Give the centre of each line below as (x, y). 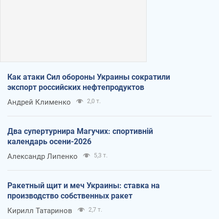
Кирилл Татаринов (40, 210)
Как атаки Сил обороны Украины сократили (89, 77)
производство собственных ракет (70, 196)
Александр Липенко (43, 156)
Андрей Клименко (39, 102)
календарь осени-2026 (49, 141)
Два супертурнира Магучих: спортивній (80, 131)
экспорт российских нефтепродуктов (76, 87)
